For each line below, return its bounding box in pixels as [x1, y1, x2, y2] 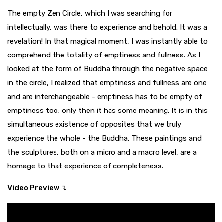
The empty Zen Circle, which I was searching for [7, 9, 172, 18]
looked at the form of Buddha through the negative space [7, 64, 208, 74]
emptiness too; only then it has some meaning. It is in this [7, 106, 208, 115]
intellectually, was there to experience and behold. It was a [7, 23, 207, 32]
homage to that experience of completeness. [7, 162, 163, 171]
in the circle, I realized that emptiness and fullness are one [7, 78, 207, 88]
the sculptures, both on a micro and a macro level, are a [7, 148, 197, 157]
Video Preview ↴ [7, 183, 67, 193]
